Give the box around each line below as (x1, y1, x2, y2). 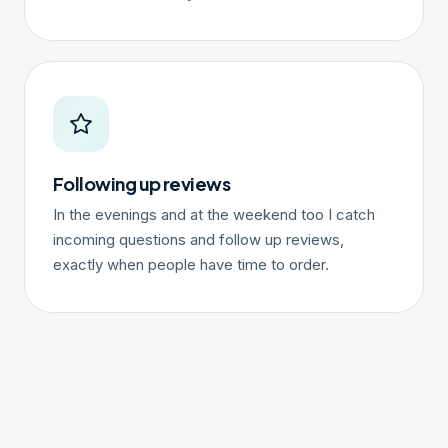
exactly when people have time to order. (53, 256, 329, 274)
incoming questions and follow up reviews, (53, 231, 344, 249)
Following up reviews (53, 172, 231, 195)
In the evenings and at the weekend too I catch (53, 206, 375, 224)
